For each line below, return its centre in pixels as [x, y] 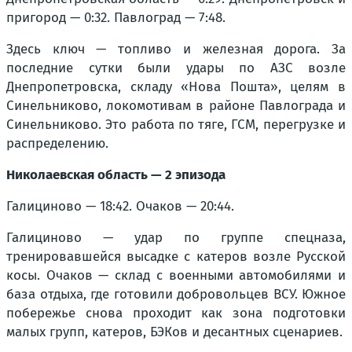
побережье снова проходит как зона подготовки [176, 313]
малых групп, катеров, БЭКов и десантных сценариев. [174, 332]
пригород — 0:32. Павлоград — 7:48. [116, 18]
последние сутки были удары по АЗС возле [176, 68]
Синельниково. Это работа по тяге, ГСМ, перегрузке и [176, 125]
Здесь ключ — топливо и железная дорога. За [176, 49]
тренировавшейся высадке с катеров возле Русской [176, 257]
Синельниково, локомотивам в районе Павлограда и [176, 106]
